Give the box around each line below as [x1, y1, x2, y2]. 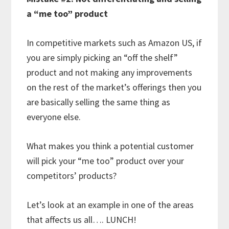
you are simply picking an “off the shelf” [27, 51, 178, 63]
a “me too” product [27, 7, 108, 19]
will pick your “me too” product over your [27, 154, 185, 167]
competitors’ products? [27, 169, 121, 181]
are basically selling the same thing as [27, 96, 171, 108]
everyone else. [27, 110, 85, 123]
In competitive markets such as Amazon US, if [27, 36, 202, 49]
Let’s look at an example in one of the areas [27, 198, 194, 211]
